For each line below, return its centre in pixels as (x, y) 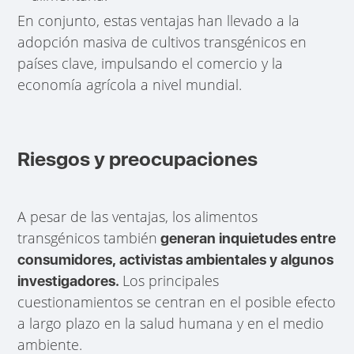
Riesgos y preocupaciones (138, 158)
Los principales (171, 280)
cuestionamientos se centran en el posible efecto (177, 301)
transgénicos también (88, 237)
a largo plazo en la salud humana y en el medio (171, 323)
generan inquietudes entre (247, 238)
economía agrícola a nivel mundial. (130, 84)
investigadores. (70, 281)
